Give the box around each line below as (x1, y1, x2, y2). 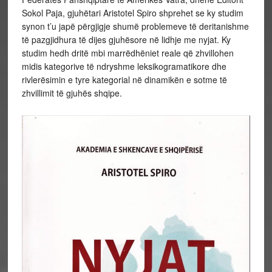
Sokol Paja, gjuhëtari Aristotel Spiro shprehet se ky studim (21, 7, 243, 19)
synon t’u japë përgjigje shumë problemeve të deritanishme (21, 20, 249, 33)
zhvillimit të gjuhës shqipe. (21, 87, 122, 100)
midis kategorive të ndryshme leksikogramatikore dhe (21, 60, 226, 73)
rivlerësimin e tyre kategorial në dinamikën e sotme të (21, 73, 227, 86)
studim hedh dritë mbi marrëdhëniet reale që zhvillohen (21, 47, 234, 59)
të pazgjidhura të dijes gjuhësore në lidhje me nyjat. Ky (21, 33, 231, 46)
